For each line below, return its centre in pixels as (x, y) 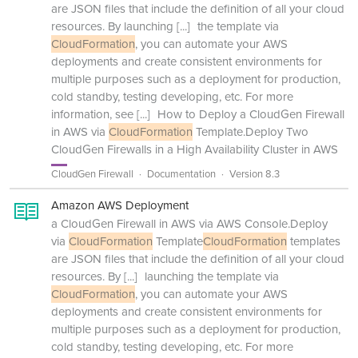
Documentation (181, 174)
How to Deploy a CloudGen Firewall (249, 114)
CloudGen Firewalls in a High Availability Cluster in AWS (195, 149)
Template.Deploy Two (251, 132)
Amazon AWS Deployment (120, 205)
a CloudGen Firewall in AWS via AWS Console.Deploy (189, 224)
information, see (92, 114)
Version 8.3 (255, 174)
